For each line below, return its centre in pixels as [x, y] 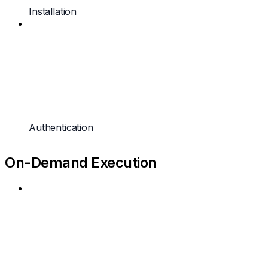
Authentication [61, 127]
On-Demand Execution [81, 162]
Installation [53, 11]
